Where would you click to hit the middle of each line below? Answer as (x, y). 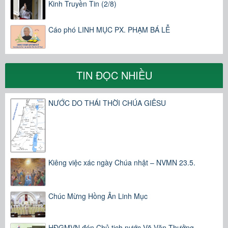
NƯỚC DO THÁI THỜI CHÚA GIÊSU (107, 103)
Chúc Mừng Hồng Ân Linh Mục (98, 196)
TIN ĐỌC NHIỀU (114, 75)
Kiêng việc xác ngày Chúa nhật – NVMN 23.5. (122, 162)
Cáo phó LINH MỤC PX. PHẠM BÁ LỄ (109, 29)
